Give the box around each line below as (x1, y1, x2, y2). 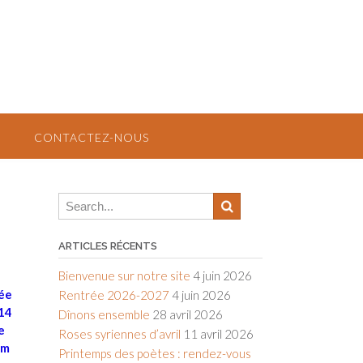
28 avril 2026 (152, 307, 223, 322)
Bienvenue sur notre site (58, 268, 190, 283)
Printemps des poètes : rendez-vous (58, 346, 251, 361)
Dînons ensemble (58, 307, 150, 322)
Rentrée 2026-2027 (58, 288, 169, 302)
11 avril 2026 (182, 327, 254, 341)
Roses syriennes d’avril (58, 327, 181, 341)
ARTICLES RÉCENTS (58, 240, 157, 252)
